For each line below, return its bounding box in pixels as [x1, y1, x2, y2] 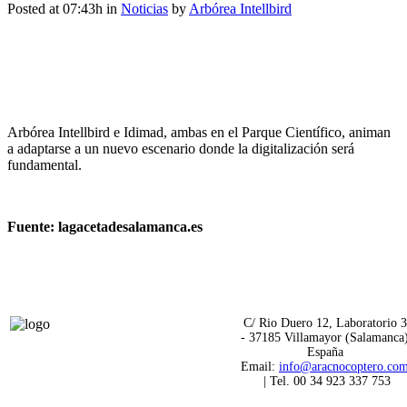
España [306, 344, 343, 359]
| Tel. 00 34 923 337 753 [259, 373, 391, 388]
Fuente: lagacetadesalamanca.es [7, 218, 206, 234]
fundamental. [7, 156, 82, 173]
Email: [241, 359, 279, 373]
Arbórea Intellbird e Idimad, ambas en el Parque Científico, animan [7, 124, 391, 140]
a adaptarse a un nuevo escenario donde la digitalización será [7, 140, 354, 156]
